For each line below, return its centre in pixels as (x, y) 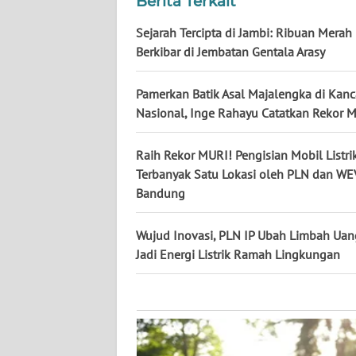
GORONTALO (62, 237)
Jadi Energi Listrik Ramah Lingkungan (238, 255)
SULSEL (50, 178)
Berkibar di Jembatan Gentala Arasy (230, 52)
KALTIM (50, 119)
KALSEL (50, 60)
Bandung (161, 193)
